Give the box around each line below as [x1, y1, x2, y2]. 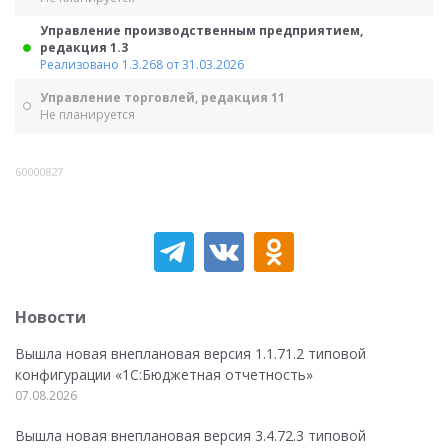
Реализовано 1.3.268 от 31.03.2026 [40, 56, 244, 73]
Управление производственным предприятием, [40, 22, 363, 39]
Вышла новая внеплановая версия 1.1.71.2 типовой [15, 344, 366, 363]
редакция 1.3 [40, 39, 128, 56]
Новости [15, 306, 86, 328]
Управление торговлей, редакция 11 [40, 89, 285, 106]
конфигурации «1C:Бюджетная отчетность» [15, 365, 313, 384]
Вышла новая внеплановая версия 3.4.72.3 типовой [15, 426, 366, 445]
